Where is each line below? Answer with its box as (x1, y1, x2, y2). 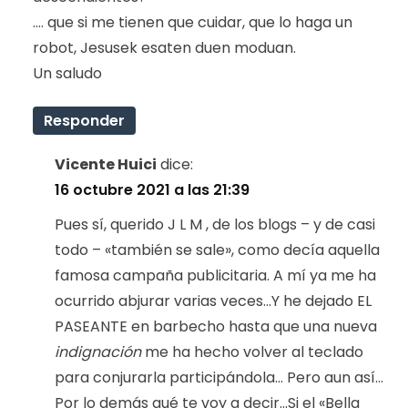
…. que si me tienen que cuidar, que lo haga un (33, 11, 352, 33)
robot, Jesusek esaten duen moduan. (33, 36, 296, 58)
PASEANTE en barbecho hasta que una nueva (55, 315, 377, 337)
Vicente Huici (55, 153, 157, 175)
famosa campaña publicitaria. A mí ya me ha (55, 264, 376, 286)
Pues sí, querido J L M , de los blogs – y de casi (55, 213, 375, 235)
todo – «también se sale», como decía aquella (55, 239, 380, 260)
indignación (55, 341, 141, 362)
